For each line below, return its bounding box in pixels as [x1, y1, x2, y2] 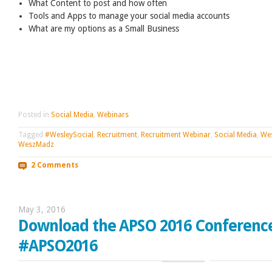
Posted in [18, 110, 51, 119]
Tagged [18, 131, 45, 140]
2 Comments [30, 160, 78, 169]
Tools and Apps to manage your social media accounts [29, 10, 230, 21]
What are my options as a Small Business [29, 23, 180, 33]
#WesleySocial [45, 131, 93, 140]
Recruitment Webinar [141, 131, 211, 140]
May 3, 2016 [18, 205, 66, 215]
